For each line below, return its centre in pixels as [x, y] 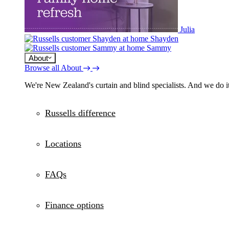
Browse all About [53, 67]
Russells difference [80, 113]
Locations [63, 144]
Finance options [74, 205]
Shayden [164, 38]
